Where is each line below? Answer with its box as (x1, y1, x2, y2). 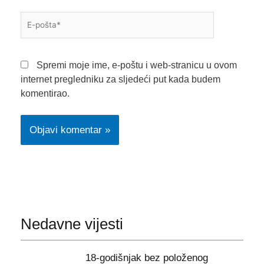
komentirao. (20, 88, 70, 98)
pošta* (19, 27, 47, 38)
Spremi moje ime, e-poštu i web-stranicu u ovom (36, 60, 237, 70)
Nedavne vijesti (20, 214, 123, 233)
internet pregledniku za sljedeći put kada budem (20, 74, 220, 84)
